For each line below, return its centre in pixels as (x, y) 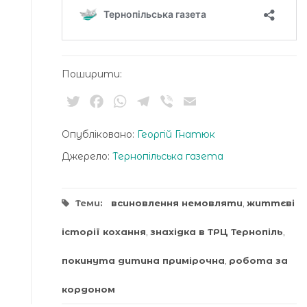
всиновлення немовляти (177, 203)
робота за (258, 261)
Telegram (179, 101)
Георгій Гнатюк (176, 135)
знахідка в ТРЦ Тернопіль (217, 232)
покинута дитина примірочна (143, 261)
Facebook (133, 101)
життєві (271, 203)
